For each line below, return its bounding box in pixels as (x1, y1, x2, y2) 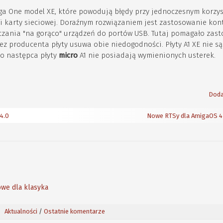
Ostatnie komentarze (43, 208, 105, 215)
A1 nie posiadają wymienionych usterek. (78, 51, 216, 60)
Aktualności (4, 208, 37, 215)
